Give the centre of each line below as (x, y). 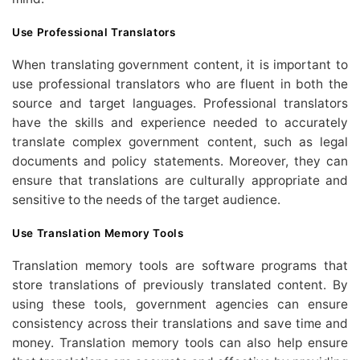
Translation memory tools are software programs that (180, 266)
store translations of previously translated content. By (180, 285)
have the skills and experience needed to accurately (180, 123)
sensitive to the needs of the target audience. (146, 200)
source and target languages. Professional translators (180, 104)
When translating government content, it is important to (180, 65)
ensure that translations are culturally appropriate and (180, 181)
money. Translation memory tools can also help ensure (180, 343)
